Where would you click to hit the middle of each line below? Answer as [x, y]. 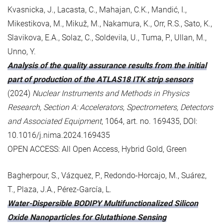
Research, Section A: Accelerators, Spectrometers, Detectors [110, 107]
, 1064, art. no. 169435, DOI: [149, 121]
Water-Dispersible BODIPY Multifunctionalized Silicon [103, 203]
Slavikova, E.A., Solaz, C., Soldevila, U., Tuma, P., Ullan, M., [107, 37]
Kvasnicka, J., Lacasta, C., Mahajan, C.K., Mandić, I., [97, 9]
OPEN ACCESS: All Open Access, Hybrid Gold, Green [97, 149]
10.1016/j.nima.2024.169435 [59, 135]
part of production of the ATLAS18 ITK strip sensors [100, 79]
